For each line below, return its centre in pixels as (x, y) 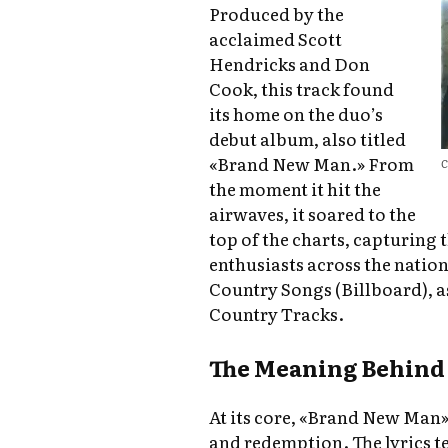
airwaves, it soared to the (313, 214)
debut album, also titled (308, 139)
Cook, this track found (302, 89)
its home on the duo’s (296, 114)
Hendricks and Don (290, 64)
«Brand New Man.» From (312, 164)
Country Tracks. (277, 314)
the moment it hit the (295, 189)
